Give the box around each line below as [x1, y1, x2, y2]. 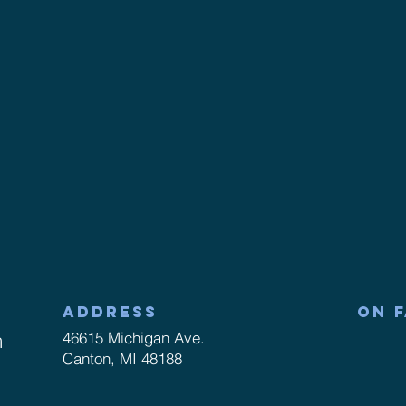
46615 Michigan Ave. [63, 328, 205, 347]
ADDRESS [63, 302, 158, 322]
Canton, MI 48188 [63, 349, 182, 368]
